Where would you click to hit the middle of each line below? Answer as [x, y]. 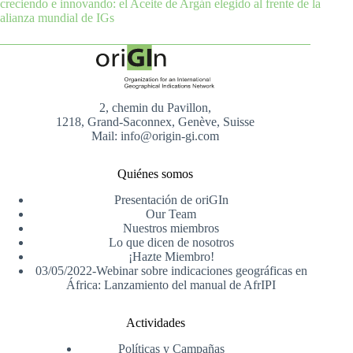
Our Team [171, 214]
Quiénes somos [156, 173]
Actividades [155, 322]
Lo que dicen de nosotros [171, 242]
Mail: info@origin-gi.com [156, 136]
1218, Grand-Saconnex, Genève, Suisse [156, 121]
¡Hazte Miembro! [171, 256]
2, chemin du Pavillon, [156, 107]
